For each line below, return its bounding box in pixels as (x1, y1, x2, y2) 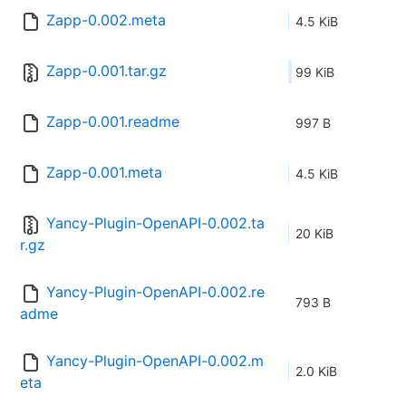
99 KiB (295, 64, 334, 81)
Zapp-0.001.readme (46, 112, 179, 131)
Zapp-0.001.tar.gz (46, 62, 167, 81)
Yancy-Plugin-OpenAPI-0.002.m (46, 352, 264, 371)
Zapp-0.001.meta (46, 163, 162, 182)
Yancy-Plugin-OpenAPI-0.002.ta (46, 214, 265, 233)
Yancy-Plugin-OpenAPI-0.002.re (46, 283, 265, 302)
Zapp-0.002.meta (46, 11, 166, 30)
